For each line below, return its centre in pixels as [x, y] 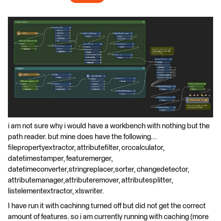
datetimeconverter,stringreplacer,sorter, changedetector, [98, 169]
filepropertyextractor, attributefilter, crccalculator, [86, 147]
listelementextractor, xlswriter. [56, 191]
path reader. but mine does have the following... [82, 137]
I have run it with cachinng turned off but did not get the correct [107, 206]
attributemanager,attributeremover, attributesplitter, [90, 180]
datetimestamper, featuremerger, [60, 158]
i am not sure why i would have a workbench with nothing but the [109, 126]
